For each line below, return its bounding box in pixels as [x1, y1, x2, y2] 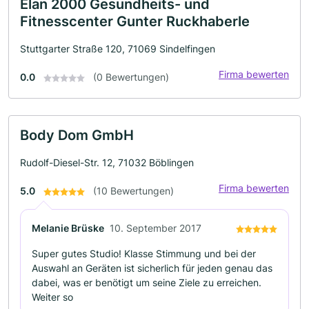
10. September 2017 [110, 222, 201, 234]
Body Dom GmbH [20, 127, 134, 143]
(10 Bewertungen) [93, 185, 174, 197]
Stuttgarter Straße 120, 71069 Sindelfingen [20, 43, 215, 54]
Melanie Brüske [32, 222, 104, 234]
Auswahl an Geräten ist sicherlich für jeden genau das [32, 262, 272, 274]
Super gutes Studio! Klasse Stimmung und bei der [32, 248, 256, 259]
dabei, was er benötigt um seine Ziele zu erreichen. [32, 277, 261, 288]
